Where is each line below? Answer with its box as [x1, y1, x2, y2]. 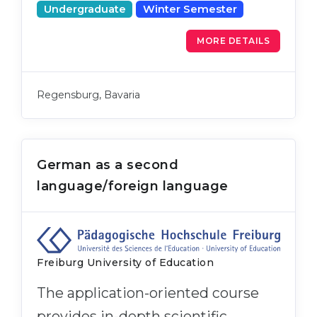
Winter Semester [142, 2, 237, 16]
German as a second [37, 156, 178, 172]
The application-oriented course [37, 284, 259, 302]
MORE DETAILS [197, 35, 270, 46]
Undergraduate [43, 2, 126, 16]
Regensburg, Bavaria [37, 88, 140, 101]
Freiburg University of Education [37, 256, 214, 270]
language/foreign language [37, 178, 229, 193]
